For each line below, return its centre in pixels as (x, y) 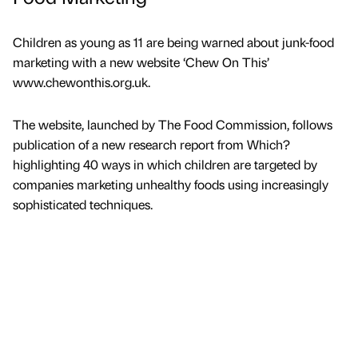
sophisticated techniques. (83, 205)
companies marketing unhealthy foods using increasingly (171, 185)
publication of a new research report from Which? (151, 145)
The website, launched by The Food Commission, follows (173, 125)
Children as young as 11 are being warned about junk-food (173, 42)
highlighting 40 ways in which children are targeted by (165, 165)
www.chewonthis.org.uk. (82, 82)
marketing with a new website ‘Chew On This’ (141, 62)
